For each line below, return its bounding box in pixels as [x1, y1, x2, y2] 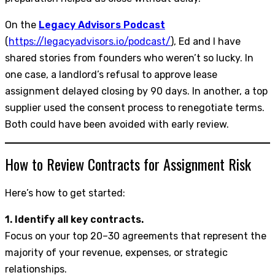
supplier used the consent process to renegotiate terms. [5, 102, 265, 114]
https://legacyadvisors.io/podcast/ [9, 36, 171, 48]
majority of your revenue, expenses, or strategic [5, 246, 228, 258]
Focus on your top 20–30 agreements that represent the [5, 230, 266, 242]
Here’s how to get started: [5, 187, 125, 199]
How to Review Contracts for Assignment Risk [5, 152, 251, 175]
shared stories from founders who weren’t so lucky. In [5, 52, 254, 64]
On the [5, 19, 39, 31]
